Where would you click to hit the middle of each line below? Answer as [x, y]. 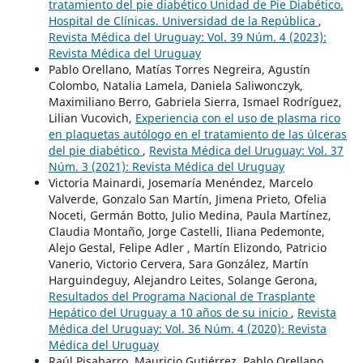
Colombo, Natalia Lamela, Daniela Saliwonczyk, [175, 86]
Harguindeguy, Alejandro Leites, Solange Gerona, [183, 280]
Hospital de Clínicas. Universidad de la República [183, 21]
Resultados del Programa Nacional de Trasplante [181, 297]
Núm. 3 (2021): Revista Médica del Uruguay [166, 167]
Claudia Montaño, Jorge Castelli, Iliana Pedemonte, [186, 232]
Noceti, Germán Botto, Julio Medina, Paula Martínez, [190, 216]
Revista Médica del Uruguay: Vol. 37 [246, 151]
